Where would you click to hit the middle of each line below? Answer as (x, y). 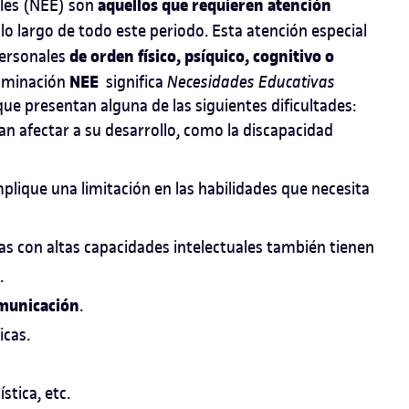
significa (133, 81)
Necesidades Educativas (251, 81)
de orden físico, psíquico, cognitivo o (202, 56)
